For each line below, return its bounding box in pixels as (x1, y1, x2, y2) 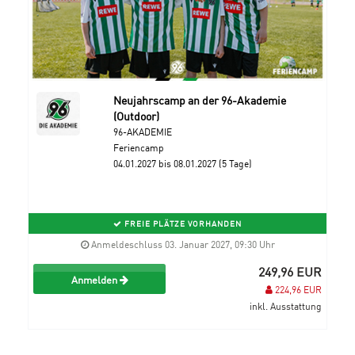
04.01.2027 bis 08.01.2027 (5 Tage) (113, 156, 252, 170)
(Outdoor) (113, 108, 159, 124)
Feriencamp (113, 140, 164, 155)
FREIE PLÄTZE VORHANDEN (122, 218, 242, 229)
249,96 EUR (258, 262, 322, 281)
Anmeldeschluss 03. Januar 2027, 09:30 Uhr (88, 237, 275, 251)
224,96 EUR (273, 282, 322, 296)
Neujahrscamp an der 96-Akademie (113, 92, 286, 108)
